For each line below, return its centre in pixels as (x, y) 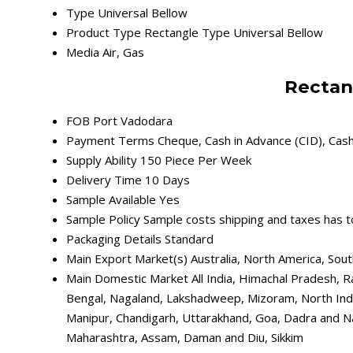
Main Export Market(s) (127, 259)
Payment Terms (110, 141)
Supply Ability (102, 160)
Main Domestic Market (127, 279)
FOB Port (92, 121)
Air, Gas (123, 52)
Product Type (104, 33)
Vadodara (147, 121)
